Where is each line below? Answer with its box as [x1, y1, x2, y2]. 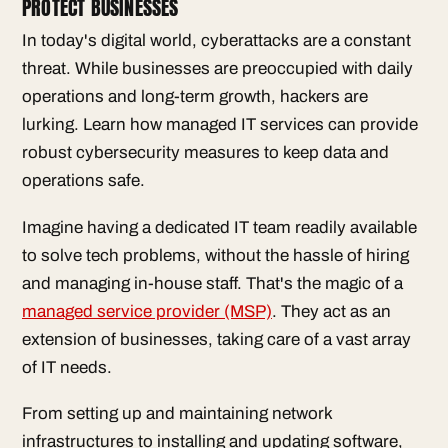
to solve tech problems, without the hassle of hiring [22, 245, 409, 265]
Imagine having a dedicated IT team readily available [22, 217, 417, 237]
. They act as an [272, 301, 391, 321]
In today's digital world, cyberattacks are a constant [22, 31, 411, 50]
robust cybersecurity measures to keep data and [22, 143, 389, 162]
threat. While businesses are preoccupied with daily [22, 59, 413, 78]
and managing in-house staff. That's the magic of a [22, 273, 403, 293]
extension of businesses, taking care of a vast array [22, 329, 411, 349]
